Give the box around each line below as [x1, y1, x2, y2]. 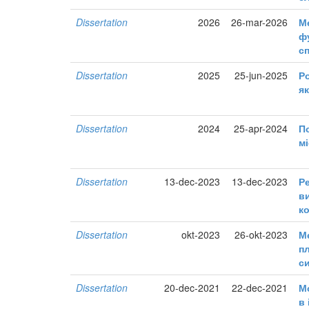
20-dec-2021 [164, 281, 221, 295]
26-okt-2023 [235, 228, 288, 242]
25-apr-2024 [234, 121, 288, 136]
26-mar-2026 [231, 15, 288, 30]
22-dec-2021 [232, 281, 288, 295]
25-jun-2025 [235, 68, 288, 83]
